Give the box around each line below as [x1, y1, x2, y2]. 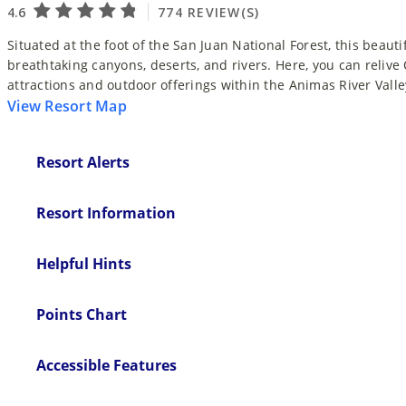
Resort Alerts [36, 151, 130, 172]
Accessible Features [36, 354, 177, 375]
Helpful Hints [36, 253, 131, 274]
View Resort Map [7, 95, 127, 116]
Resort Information [36, 202, 176, 223]
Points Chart [36, 304, 127, 324]
